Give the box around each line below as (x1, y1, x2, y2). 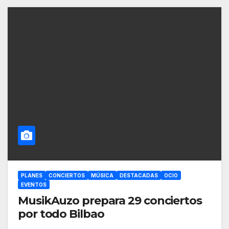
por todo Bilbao (18, 207, 104, 221)
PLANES (21, 172, 42, 179)
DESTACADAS (120, 172, 158, 179)
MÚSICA (91, 172, 113, 179)
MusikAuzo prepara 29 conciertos (18, 194, 202, 208)
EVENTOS (21, 181, 47, 188)
